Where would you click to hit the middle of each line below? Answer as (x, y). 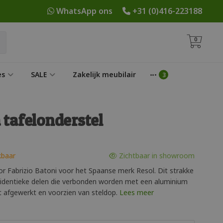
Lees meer (137, 192)
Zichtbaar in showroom (156, 156)
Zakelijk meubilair (104, 74)
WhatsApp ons (84, 11)
